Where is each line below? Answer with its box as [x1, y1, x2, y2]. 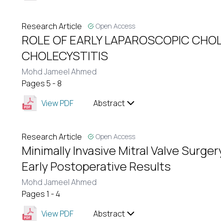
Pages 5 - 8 [22, 78, 62, 89]
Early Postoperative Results [22, 158, 171, 174]
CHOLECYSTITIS [22, 47, 108, 64]
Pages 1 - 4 [22, 188, 60, 199]
